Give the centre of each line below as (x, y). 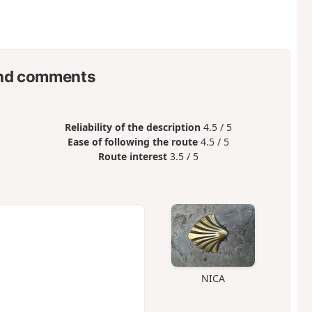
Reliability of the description (133, 127)
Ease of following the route (133, 142)
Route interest (133, 157)
